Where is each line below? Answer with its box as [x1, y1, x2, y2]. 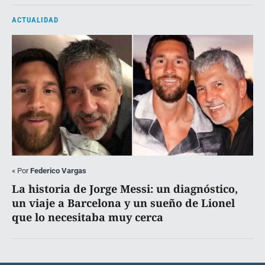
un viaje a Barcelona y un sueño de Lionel [12, 196, 235, 211]
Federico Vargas [30, 166, 86, 176]
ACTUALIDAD [12, 15, 59, 25]
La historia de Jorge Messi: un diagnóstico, [12, 182, 238, 196]
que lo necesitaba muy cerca [12, 210, 163, 225]
